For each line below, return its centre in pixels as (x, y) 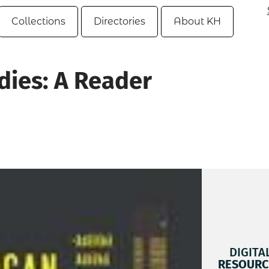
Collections (38, 21)
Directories (119, 21)
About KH (197, 21)
